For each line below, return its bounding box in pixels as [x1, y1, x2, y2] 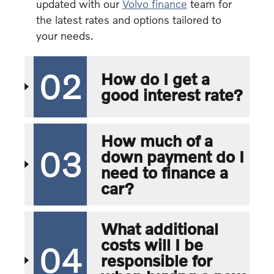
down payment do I [100, 147, 244, 166]
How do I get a [100, 69, 210, 88]
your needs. [35, 28, 94, 42]
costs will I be [100, 235, 203, 254]
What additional [100, 219, 218, 238]
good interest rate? [100, 85, 243, 104]
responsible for [100, 251, 212, 270]
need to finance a [100, 163, 228, 182]
